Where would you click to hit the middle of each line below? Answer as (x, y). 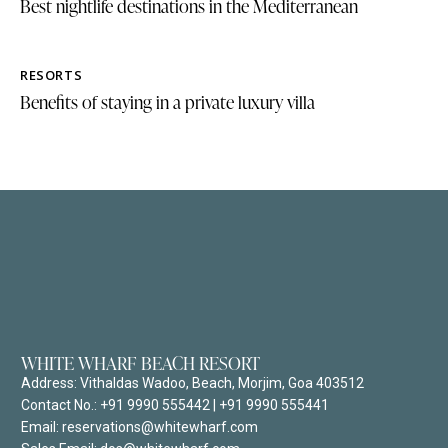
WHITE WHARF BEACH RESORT (140, 362)
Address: (50, 382)
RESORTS (51, 74)
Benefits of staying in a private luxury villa (167, 102)
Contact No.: (60, 404)
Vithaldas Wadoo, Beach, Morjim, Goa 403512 (222, 382)
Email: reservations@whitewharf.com (139, 426)
